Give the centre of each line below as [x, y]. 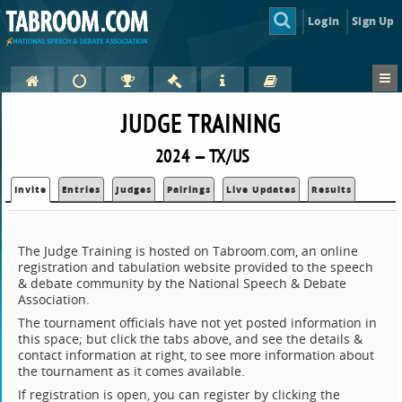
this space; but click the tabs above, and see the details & [191, 339]
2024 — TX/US [203, 156]
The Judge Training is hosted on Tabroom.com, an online [188, 251]
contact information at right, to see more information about [197, 355]
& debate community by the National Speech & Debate [183, 284]
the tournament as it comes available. [132, 371]
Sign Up [373, 21]
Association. [54, 300]
